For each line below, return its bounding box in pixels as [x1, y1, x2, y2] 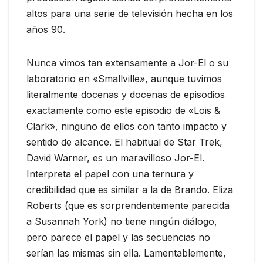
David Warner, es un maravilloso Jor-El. [26, 152, 204, 164]
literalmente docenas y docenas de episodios [26, 89, 225, 101]
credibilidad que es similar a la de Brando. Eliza [26, 184, 233, 196]
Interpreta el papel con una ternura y [26, 168, 194, 180]
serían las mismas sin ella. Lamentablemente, [26, 247, 226, 259]
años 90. [26, 23, 65, 36]
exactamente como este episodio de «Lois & [26, 104, 220, 117]
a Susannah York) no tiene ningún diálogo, [26, 215, 217, 228]
